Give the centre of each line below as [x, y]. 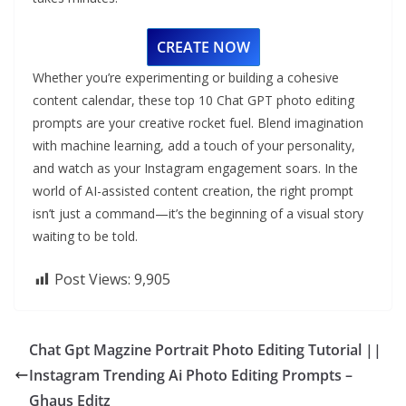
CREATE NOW [203, 48]
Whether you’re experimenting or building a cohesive [186, 78]
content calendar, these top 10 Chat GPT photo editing [193, 101]
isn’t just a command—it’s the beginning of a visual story [198, 214]
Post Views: [92, 280]
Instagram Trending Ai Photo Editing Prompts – [191, 376]
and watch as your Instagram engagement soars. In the [195, 169]
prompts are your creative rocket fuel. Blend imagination [198, 123]
